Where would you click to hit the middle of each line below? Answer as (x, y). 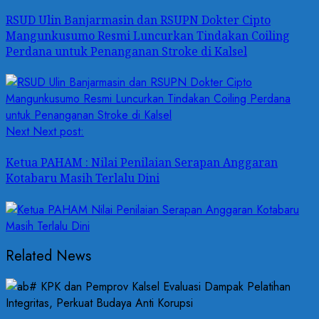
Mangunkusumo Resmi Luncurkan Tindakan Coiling (148, 35)
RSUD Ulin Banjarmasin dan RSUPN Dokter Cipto (138, 20)
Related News (48, 256)
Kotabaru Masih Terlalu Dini (83, 178)
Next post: (58, 132)
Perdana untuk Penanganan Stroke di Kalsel (126, 51)
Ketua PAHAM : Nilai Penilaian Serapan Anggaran (142, 163)
